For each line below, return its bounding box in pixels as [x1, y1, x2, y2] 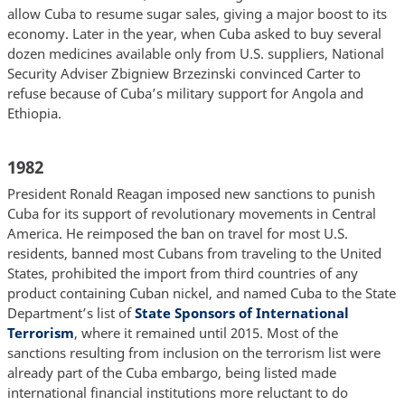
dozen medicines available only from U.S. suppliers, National [6, 43, 384, 62]
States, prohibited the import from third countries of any [6, 264, 358, 283]
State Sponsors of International [134, 304, 349, 323]
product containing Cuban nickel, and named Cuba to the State [6, 284, 396, 303]
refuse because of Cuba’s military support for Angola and [6, 83, 363, 102]
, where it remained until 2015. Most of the [73, 324, 338, 343]
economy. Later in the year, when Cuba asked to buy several [6, 24, 381, 42]
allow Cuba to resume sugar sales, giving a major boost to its [6, 4, 387, 23]
